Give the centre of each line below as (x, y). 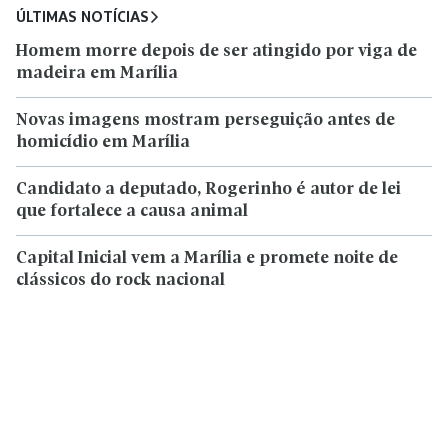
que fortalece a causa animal (132, 212)
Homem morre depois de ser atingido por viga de (216, 52)
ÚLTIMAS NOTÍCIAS (82, 17)
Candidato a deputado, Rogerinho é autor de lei (208, 190)
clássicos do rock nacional (120, 281)
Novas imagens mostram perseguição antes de (205, 121)
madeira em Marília (97, 74)
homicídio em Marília (103, 143)
